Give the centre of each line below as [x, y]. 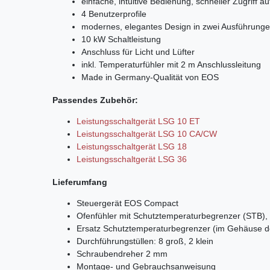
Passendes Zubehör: [95, 100]
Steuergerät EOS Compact [127, 203]
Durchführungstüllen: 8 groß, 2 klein [145, 241]
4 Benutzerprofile [114, 14]
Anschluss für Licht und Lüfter [138, 52]
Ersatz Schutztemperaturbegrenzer [143, 228]
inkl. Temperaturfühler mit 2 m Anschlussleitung [171, 65]
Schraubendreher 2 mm [122, 253]
